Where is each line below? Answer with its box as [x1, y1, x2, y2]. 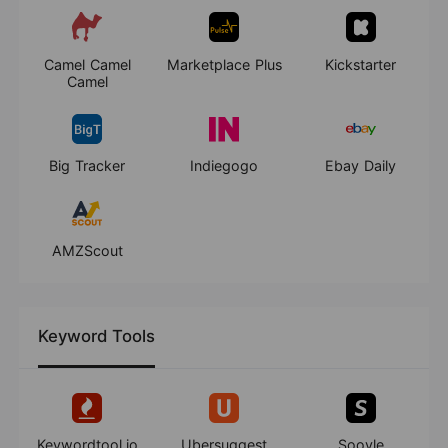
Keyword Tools [38, 325, 156, 346]
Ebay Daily [325, 157, 397, 175]
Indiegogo [190, 157, 258, 175]
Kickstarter [325, 55, 397, 73]
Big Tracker [49, 157, 126, 175]
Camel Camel [43, 55, 131, 73]
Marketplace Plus [166, 55, 282, 73]
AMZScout [51, 241, 123, 259]
